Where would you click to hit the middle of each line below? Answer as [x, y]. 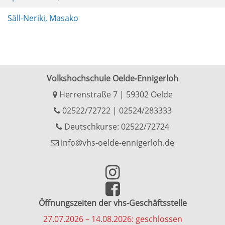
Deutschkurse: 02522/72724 [116, 127]
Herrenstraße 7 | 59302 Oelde [115, 94]
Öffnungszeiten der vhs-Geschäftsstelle [113, 203]
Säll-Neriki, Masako [43, 18]
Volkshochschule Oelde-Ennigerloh [113, 78]
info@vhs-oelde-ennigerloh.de [117, 143]
